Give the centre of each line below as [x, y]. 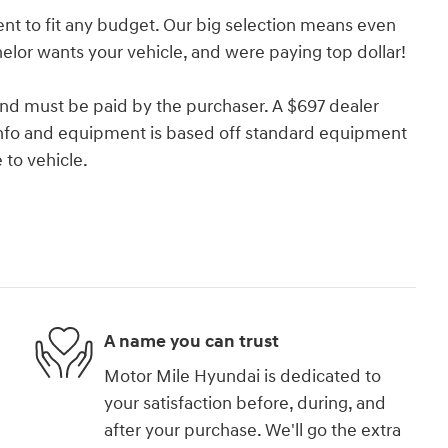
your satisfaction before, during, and [245, 404]
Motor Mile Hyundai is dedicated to [242, 377]
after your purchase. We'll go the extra [252, 431]
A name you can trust [191, 341]
